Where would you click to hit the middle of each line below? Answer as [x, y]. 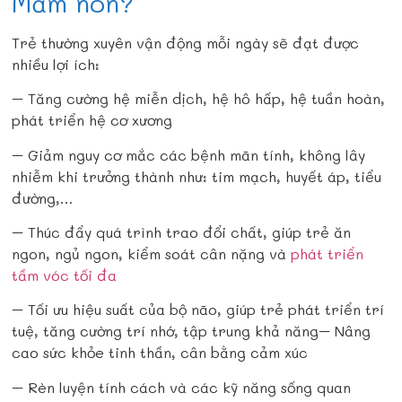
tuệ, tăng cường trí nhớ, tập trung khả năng [166, 331]
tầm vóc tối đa [65, 275]
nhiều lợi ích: [56, 64]
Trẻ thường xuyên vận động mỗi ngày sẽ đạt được [186, 42]
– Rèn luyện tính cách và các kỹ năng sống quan [182, 387]
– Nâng [345, 331]
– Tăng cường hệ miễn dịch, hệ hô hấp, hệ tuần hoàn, [199, 99]
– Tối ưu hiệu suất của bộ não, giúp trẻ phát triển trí [198, 310]
